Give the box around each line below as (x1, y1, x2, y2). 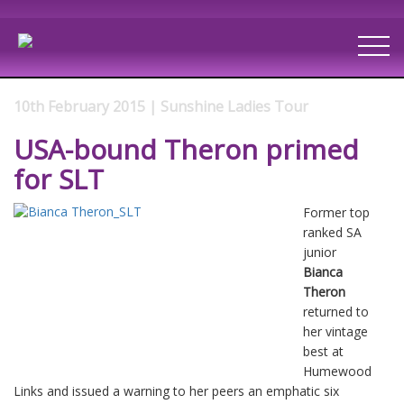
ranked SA (303, 223, 362, 241)
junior (303, 243, 336, 261)
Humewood (303, 362, 372, 380)
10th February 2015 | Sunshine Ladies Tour (14, 96, 308, 116)
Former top (303, 203, 370, 221)
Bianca (303, 262, 343, 280)
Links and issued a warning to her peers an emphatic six (14, 381, 339, 399)
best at (303, 342, 344, 360)
